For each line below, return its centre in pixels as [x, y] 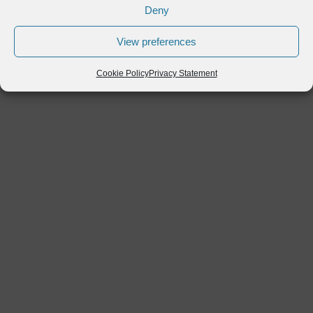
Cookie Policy [122, 73]
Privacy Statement [183, 73]
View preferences [156, 41]
